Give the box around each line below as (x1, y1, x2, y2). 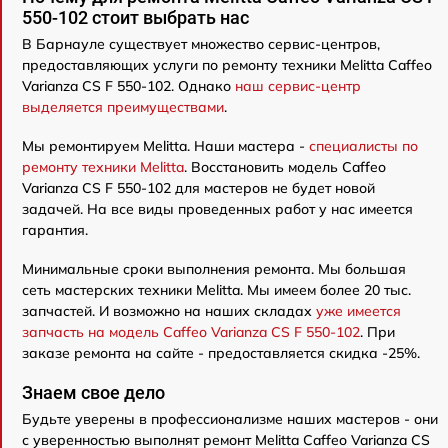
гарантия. (22, 221, 88, 239)
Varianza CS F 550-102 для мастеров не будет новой (22, 179, 375, 197)
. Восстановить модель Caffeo (184, 158, 386, 176)
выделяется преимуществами (22, 98, 224, 116)
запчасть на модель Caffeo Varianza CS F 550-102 (22, 323, 360, 341)
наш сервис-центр (235, 77, 361, 95)
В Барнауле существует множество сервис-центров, (22, 35, 380, 53)
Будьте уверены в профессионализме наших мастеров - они (22, 410, 438, 428)
